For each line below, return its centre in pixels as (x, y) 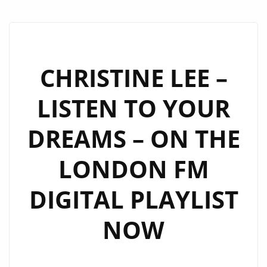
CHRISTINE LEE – (133, 78)
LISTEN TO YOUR (133, 108)
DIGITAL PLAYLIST (133, 199)
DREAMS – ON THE (133, 139)
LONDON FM (133, 169)
